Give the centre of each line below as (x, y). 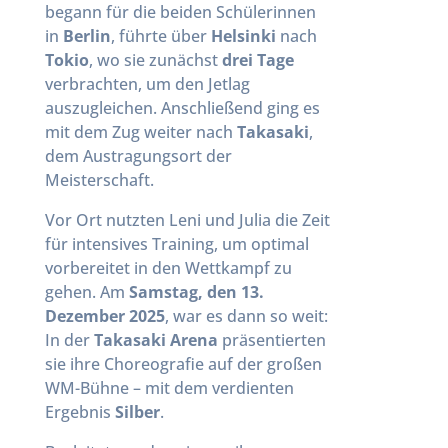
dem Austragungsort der (138, 156)
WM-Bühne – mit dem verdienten (169, 388)
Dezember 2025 (104, 316)
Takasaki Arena (155, 340)
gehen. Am (86, 292)
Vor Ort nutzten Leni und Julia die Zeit (187, 220)
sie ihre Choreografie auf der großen (183, 364)
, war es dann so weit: (246, 316)
